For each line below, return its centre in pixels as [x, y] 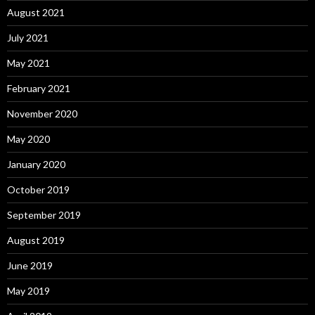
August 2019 [36, 240]
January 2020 [36, 165]
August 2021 [36, 13]
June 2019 [30, 266]
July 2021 [28, 38]
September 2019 [44, 215]
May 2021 [28, 63]
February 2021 [39, 89]
